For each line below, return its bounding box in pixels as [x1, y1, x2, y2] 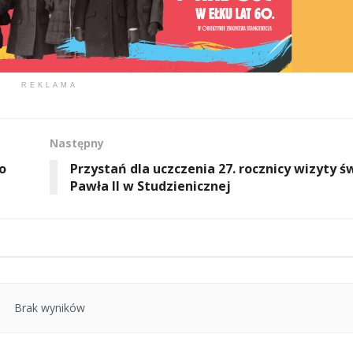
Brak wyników [13, 300, 85, 316]
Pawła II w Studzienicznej [69, 177, 231, 195]
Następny [49, 136, 104, 151]
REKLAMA [20, 81, 78, 90]
